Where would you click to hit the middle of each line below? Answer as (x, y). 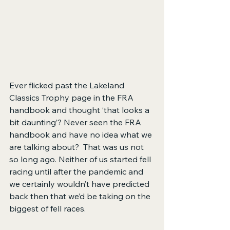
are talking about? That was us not (78, 147)
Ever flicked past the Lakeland (68, 85)
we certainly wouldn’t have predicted (80, 184)
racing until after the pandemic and (77, 172)
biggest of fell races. (47, 209)
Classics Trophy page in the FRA (72, 98)
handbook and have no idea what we (82, 135)
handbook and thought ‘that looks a (80, 110)
